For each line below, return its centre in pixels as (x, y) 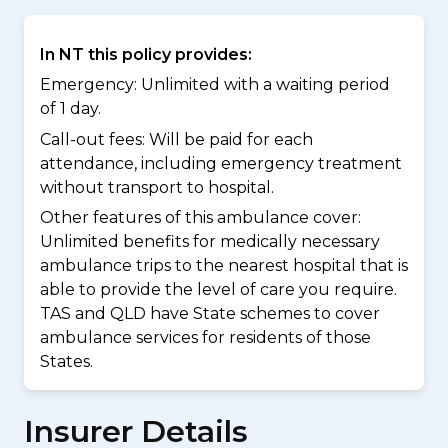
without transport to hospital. (157, 187)
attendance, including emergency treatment (221, 163)
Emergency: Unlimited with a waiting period (215, 85)
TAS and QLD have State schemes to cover (210, 314)
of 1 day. (70, 109)
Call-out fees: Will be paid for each (176, 139)
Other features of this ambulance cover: (200, 218)
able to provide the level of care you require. (218, 290)
